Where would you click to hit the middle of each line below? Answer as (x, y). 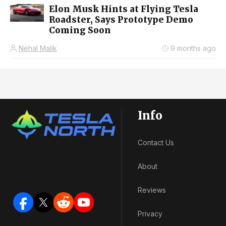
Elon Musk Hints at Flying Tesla (124, 9)
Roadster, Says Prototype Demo (121, 20)
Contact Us (156, 143)
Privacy (150, 214)
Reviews (152, 190)
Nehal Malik (38, 48)
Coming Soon (80, 31)
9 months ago (193, 48)
